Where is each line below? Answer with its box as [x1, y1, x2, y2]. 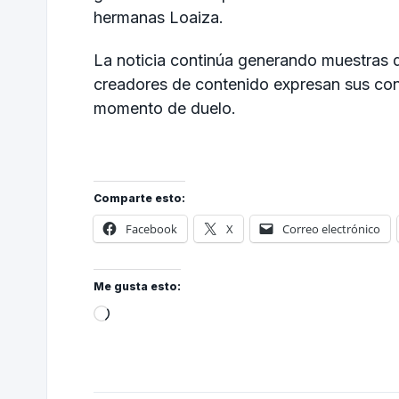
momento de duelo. [94, 98, 236, 118]
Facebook [126, 221, 177, 238]
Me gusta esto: [94, 280, 181, 294]
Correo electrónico [282, 221, 380, 238]
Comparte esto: [94, 191, 185, 206]
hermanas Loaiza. [94, 8, 224, 28]
